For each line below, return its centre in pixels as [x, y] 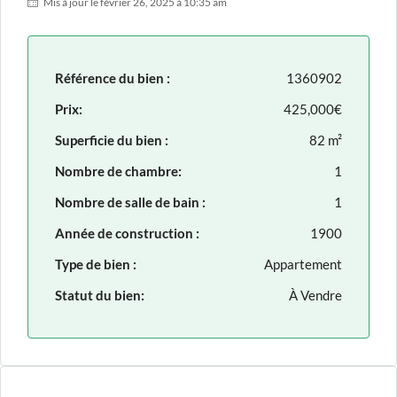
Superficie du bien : [112, 140]
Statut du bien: [100, 295]
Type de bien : [96, 264]
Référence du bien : [113, 78]
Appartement [303, 264]
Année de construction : [127, 233]
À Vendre [315, 295]
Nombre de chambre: [118, 171]
